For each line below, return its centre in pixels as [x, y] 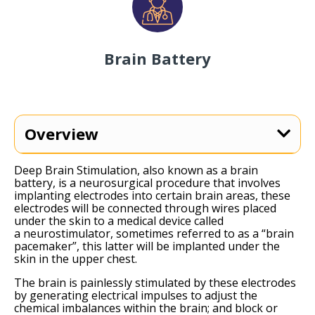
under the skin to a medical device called [119, 220]
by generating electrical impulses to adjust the [136, 295]
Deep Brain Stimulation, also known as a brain [136, 170]
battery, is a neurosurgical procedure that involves [147, 182]
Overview [62, 133]
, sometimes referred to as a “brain [202, 233]
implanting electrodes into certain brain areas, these [152, 195]
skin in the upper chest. [76, 258]
